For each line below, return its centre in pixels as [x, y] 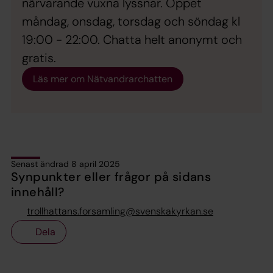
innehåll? [38, 192]
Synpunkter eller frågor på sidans [111, 177]
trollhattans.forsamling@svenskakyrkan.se [120, 211]
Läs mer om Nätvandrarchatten [103, 79]
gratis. [39, 58]
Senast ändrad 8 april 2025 [66, 164]
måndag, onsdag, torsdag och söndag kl [131, 22]
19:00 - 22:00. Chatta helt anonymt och [132, 40]
